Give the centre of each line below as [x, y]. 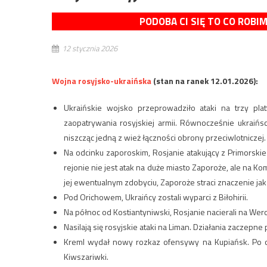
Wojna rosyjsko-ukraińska [102, 80]
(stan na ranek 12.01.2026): [205, 80]
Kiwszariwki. [86, 256]
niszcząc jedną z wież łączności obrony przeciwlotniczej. [165, 137]
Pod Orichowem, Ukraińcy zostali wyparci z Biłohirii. [156, 197]
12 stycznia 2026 [90, 48]
